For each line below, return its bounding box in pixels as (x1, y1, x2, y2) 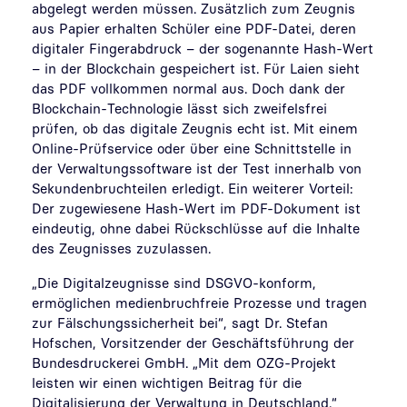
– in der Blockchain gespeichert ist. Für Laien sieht (32, 60, 360, 76)
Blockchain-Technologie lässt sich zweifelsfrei (32, 100, 327, 116)
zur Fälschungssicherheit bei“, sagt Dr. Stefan (32, 314, 328, 331)
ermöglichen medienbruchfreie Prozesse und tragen (32, 294, 367, 311)
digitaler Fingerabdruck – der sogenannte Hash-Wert (32, 40, 373, 56)
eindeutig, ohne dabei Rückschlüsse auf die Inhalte (32, 220, 360, 236)
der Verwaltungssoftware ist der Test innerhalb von (32, 160, 362, 176)
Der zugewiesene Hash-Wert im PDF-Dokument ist (32, 200, 361, 216)
